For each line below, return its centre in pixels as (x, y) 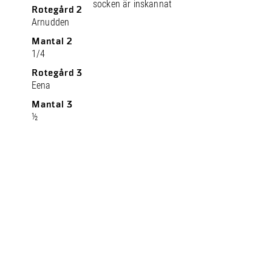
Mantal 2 (52, 41)
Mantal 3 (52, 104)
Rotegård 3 (57, 73)
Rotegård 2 (57, 10)
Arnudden (51, 22)
